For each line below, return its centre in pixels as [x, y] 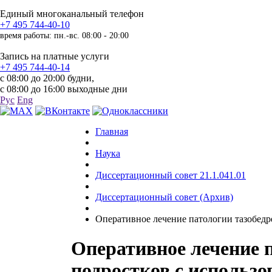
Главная [112, 131]
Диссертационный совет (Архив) [164, 197]
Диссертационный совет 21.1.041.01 [171, 175]
